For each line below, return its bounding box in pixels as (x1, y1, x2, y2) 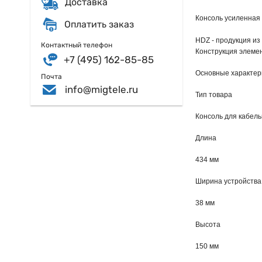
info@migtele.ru (64, 83, 138, 95)
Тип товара (195, 91, 232, 99)
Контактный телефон (41, 41, 112, 50)
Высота (195, 220, 220, 229)
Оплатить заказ (64, 19, 134, 30)
